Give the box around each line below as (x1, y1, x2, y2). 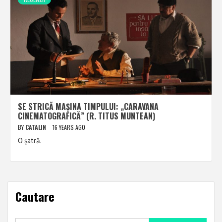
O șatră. (18, 136, 42, 145)
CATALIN (25, 123, 48, 131)
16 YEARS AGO (53, 123, 85, 131)
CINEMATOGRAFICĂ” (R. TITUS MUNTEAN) (18, 110, 155, 122)
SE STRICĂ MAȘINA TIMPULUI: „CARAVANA (18, 101, 159, 112)
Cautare (15, 187, 55, 205)
